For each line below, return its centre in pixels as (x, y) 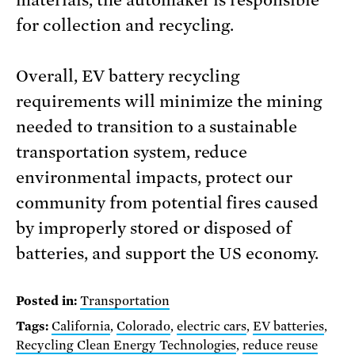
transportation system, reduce (132, 153)
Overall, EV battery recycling (128, 76)
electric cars (212, 326)
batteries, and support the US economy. (170, 254)
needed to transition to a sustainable (157, 127)
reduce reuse (281, 345)
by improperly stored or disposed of (154, 229)
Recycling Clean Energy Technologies (126, 345)
